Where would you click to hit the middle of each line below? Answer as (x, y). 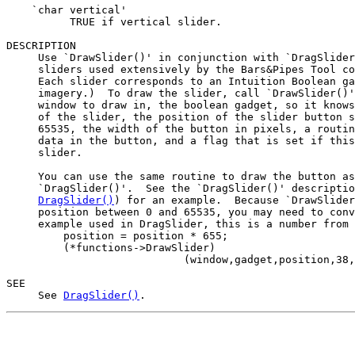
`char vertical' (67, 10)
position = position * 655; (117, 235)
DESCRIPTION (41, 45)
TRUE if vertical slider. (114, 21)
